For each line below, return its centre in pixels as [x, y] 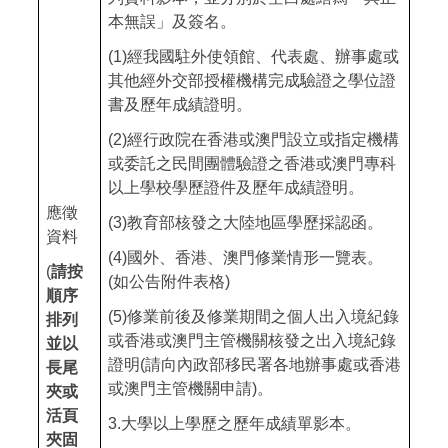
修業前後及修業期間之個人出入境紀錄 [263, 317]
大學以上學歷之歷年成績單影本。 [241, 424]
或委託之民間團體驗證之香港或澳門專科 [252, 164]
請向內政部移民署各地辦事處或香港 [273, 365]
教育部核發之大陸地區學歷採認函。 [255, 223]
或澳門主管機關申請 [180, 389]
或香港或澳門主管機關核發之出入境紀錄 [252, 341]
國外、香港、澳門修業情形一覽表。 [255, 258]
